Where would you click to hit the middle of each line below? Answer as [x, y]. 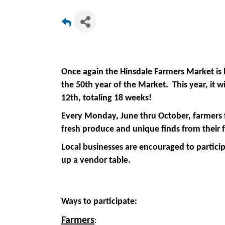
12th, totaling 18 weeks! [107, 98]
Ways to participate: [99, 202]
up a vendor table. [97, 160]
